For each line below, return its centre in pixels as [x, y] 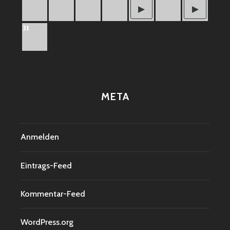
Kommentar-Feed [53, 194]
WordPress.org [47, 222]
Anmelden [40, 137]
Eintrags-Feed [46, 165]
